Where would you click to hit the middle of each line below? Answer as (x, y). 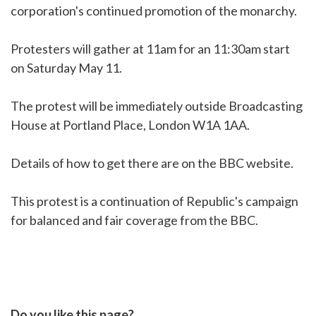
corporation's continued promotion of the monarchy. (154, 11)
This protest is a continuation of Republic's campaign (154, 201)
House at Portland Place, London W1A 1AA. (130, 125)
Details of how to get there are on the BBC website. (152, 163)
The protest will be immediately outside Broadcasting (157, 106)
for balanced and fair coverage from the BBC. (134, 220)
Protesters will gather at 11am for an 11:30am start (150, 49)
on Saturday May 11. (66, 68)
